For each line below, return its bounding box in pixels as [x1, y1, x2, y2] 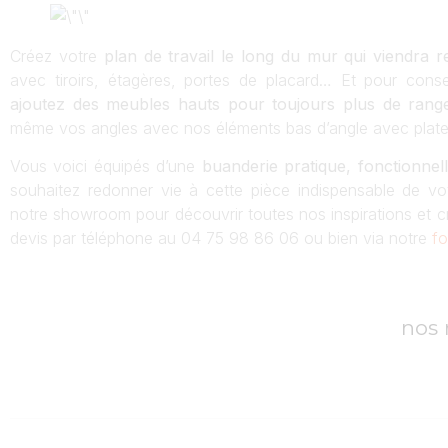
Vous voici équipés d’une [10, 156, 202, 177]
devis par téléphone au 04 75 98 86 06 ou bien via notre [10, 228, 432, 249]
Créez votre [10, 45, 104, 66]
